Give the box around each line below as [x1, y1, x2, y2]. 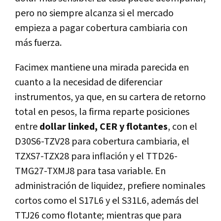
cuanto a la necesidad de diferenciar [15, 76, 162, 89]
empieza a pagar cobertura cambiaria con [15, 22, 187, 35]
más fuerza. [15, 37, 62, 50]
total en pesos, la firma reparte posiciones [15, 106, 189, 119]
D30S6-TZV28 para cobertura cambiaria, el [15, 135, 189, 148]
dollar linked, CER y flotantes [39, 120, 168, 134]
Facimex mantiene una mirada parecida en [15, 61, 189, 74]
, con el [168, 120, 197, 134]
